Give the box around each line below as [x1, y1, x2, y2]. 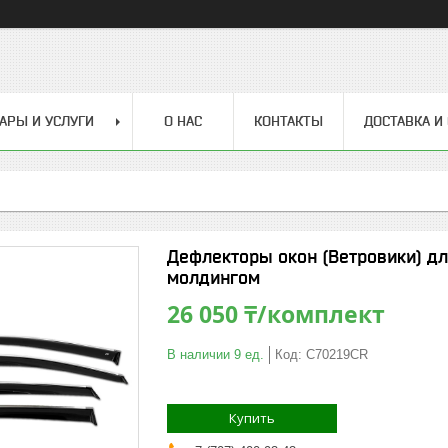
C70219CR [306, 347, 368, 362]
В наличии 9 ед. [167, 347, 264, 362]
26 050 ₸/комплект [167, 298, 385, 330]
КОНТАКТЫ [254, 113, 323, 129]
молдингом [167, 267, 260, 288]
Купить [229, 409, 275, 427]
